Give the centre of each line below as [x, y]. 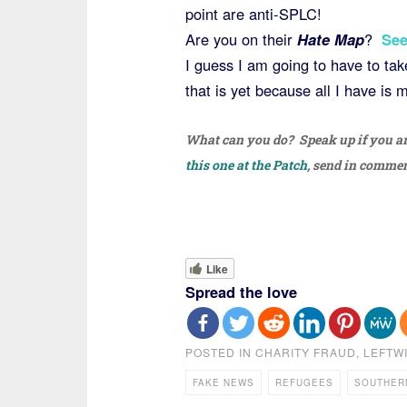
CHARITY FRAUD [305, 352]
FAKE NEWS [223, 382]
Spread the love [241, 291]
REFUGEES [304, 382]
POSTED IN [220, 352]
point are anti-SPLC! [253, 13]
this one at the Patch [246, 164]
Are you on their [241, 39]
